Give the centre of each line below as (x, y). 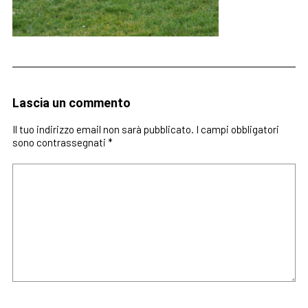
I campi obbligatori (237, 129)
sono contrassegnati (60, 142)
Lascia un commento (71, 103)
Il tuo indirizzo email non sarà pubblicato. (103, 129)
